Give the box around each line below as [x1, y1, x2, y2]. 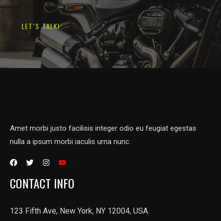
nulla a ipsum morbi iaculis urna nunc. [10, 137, 131, 146]
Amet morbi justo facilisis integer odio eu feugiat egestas [10, 123, 196, 133]
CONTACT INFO [10, 174, 74, 192]
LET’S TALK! [22, 21, 60, 31]
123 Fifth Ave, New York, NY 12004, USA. [10, 206, 149, 216]
